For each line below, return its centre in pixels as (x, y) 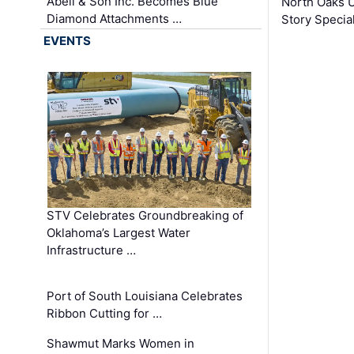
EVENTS (68, 40)
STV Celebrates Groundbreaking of (145, 216)
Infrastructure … (92, 250)
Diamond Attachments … (115, 19)
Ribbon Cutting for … (105, 314)
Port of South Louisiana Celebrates (145, 296)
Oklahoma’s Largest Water (119, 233)
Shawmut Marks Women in (121, 344)
